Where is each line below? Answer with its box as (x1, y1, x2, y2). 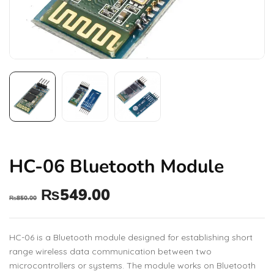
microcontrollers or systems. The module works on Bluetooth (9, 260, 256, 271)
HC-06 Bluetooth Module (9, 154, 224, 179)
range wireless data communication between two (9, 246, 212, 257)
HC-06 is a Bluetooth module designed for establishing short (9, 232, 253, 243)
